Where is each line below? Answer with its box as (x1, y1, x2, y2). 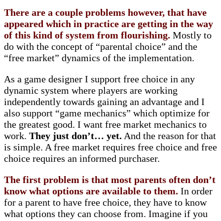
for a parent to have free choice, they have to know (4, 197, 207, 208)
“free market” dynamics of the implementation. (4, 52, 194, 64)
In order (178, 185, 213, 197)
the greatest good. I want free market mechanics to (4, 119, 207, 130)
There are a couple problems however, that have (4, 7, 207, 18)
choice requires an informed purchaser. (4, 153, 160, 164)
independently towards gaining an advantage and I (4, 96, 205, 108)
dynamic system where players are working (4, 85, 178, 96)
